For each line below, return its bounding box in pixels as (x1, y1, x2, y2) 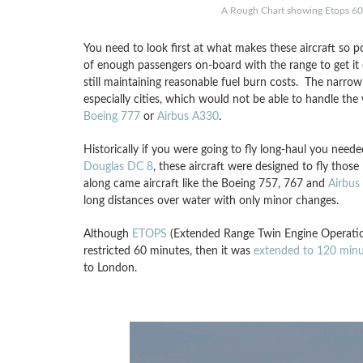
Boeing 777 (83, 110, 140, 122)
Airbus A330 (156, 110, 219, 122)
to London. (83, 262, 137, 274)
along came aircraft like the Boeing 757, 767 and (83, 177, 328, 190)
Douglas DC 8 (83, 160, 153, 173)
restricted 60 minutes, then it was (83, 245, 254, 257)
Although (83, 228, 132, 240)
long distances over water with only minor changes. (83, 194, 339, 207)
